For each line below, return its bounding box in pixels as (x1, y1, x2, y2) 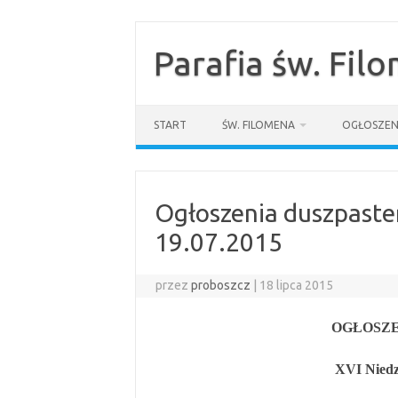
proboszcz (191, 278, 251, 292)
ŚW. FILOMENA (222, 119, 295, 131)
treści (134, 44, 164, 59)
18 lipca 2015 (259, 278, 334, 292)
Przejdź (134, 20, 176, 34)
